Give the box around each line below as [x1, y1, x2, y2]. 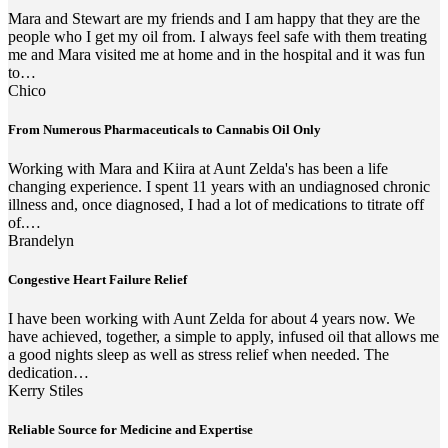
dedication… [8, 364, 89, 382]
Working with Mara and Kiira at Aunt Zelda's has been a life [8, 159, 388, 177]
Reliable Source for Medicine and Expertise [8, 422, 253, 438]
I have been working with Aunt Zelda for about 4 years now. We [8, 310, 415, 328]
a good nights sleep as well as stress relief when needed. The [8, 346, 389, 364]
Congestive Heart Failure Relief [8, 272, 187, 288]
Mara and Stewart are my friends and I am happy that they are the [8, 9, 420, 27]
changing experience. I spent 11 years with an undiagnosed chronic [8, 177, 430, 195]
